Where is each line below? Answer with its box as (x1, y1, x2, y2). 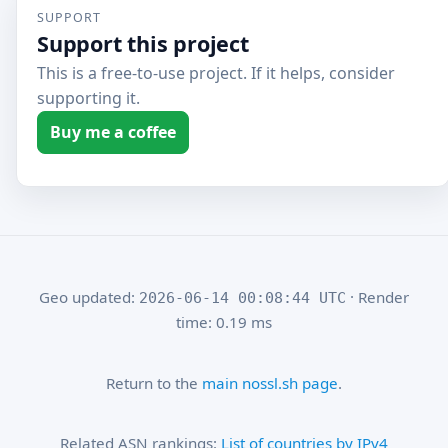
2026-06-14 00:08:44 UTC (138, 289, 346, 308)
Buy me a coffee (50, 121, 176, 143)
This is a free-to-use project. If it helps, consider (37, 62, 395, 84)
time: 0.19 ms (175, 312, 272, 333)
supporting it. (37, 87, 140, 109)
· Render (345, 287, 409, 308)
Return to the (105, 372, 202, 393)
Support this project (37, 29, 249, 58)
